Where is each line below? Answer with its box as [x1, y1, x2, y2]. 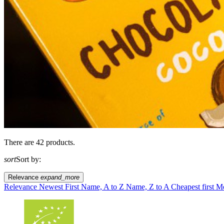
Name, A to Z [81, 182, 126, 191]
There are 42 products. [4, 137, 75, 146]
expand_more [40, 173, 79, 181]
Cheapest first [171, 182, 216, 191]
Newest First [39, 182, 81, 191]
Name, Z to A [126, 182, 171, 191]
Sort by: [16, 154, 41, 163]
